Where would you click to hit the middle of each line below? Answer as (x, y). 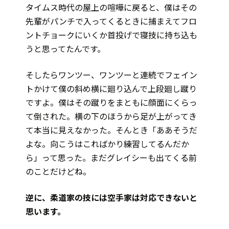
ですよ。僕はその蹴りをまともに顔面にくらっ (111, 102)
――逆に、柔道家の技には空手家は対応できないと (111, 198)
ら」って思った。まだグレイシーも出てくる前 (111, 158)
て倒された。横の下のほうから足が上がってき (111, 116)
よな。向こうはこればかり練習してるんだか (107, 144)
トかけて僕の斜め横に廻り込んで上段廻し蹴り (111, 89)
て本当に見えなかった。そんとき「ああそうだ (111, 130)
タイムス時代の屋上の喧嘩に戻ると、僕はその (111, 7)
